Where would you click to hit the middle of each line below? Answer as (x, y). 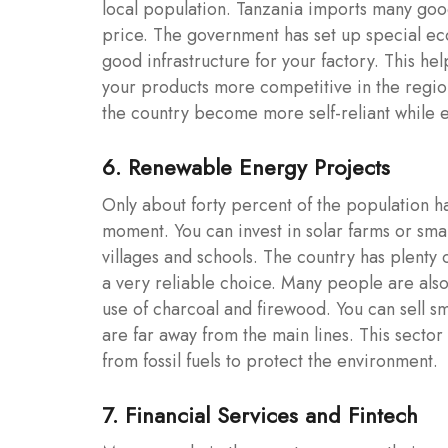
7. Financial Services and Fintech (260, 414)
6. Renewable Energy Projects (246, 166)
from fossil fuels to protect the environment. (270, 360)
